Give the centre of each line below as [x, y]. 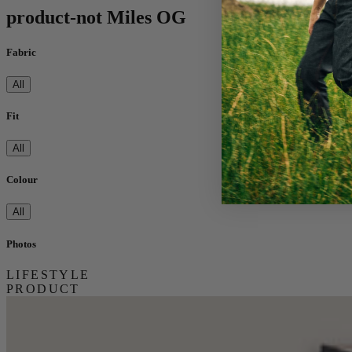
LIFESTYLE [48, 274]
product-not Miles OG [96, 18]
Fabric [21, 52]
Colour [22, 180]
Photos [21, 244]
